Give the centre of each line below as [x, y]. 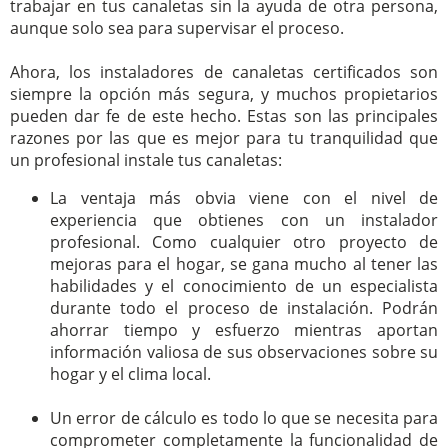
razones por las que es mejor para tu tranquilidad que [224, 137]
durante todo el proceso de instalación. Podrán [244, 307]
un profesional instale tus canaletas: [146, 159]
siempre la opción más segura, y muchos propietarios [224, 93]
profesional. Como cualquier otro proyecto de [244, 241]
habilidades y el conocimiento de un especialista [244, 285]
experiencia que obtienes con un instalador [244, 219]
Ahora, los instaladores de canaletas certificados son [224, 71]
